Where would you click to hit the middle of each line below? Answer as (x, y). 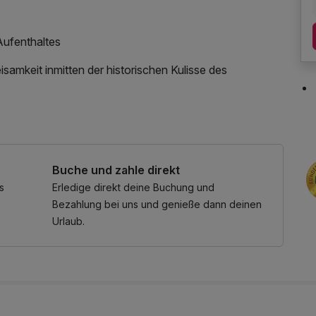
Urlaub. (68, 221)
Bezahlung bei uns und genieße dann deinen (157, 204)
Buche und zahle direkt (116, 170)
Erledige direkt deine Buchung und (133, 187)
